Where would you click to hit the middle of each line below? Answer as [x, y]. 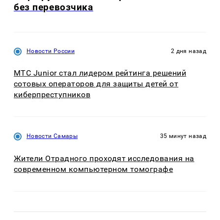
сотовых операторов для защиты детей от [96, 84]
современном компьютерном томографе [94, 169]
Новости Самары [52, 136]
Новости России [51, 51]
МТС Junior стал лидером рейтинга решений [100, 73]
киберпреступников [52, 95]
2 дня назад [189, 51]
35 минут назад [183, 136]
